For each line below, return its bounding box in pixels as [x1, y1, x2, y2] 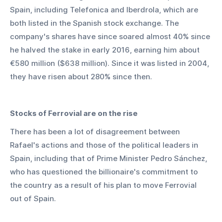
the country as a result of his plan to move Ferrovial [10, 180, 199, 190]
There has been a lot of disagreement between [10, 126, 182, 136]
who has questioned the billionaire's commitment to [10, 166, 200, 176]
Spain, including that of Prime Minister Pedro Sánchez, [10, 153, 209, 163]
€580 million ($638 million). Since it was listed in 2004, [10, 58, 211, 68]
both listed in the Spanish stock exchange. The [10, 18, 181, 28]
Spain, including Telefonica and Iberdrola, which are [10, 4, 200, 14]
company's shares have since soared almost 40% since [10, 31, 212, 41]
